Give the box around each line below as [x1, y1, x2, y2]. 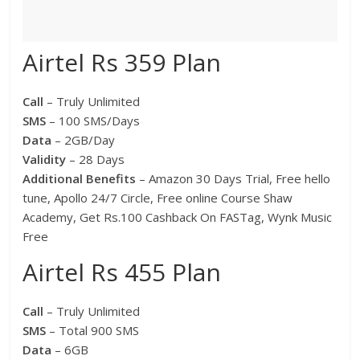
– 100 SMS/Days [49, 112, 141, 129]
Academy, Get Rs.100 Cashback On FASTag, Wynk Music [22, 209, 333, 226]
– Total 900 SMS [49, 322, 140, 339]
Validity [22, 151, 70, 168]
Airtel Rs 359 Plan [22, 46, 222, 80]
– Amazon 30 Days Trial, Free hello [136, 170, 331, 187]
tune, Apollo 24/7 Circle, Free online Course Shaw [22, 190, 293, 207]
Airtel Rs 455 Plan [22, 256, 222, 289]
